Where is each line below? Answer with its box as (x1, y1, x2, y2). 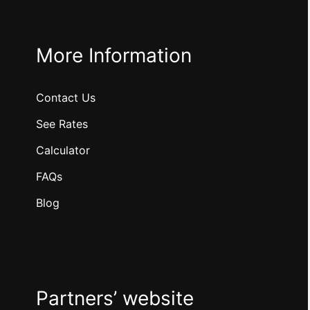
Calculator (36, 143, 90, 157)
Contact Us (36, 91, 95, 104)
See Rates (36, 117, 88, 131)
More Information (36, 44, 192, 67)
